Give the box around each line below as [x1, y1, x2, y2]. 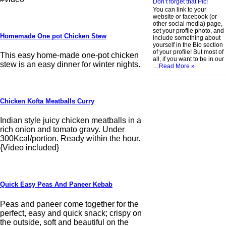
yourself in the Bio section [153, 41, 223, 48]
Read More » [159, 62, 195, 70]
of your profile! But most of [153, 48, 224, 55]
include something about [153, 34, 221, 41]
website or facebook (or [153, 13, 217, 20]
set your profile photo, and [153, 27, 224, 34]
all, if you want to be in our [153, 55, 224, 63]
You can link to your [153, 6, 207, 13]
